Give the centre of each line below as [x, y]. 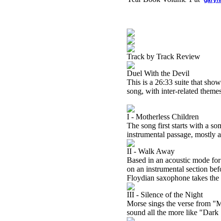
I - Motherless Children [163, 117]
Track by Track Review [164, 56]
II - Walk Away [151, 151]
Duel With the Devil [158, 73]
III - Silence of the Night [165, 195]
